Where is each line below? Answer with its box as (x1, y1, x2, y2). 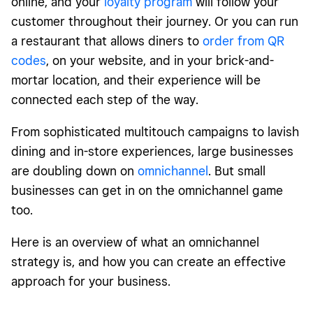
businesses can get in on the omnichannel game (11, 183, 283, 198)
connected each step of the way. (11, 92, 198, 108)
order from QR (203, 34, 284, 49)
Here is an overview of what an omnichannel (11, 235, 259, 250)
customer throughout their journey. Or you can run (11, 14, 298, 29)
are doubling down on (11, 163, 138, 179)
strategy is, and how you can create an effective (11, 254, 286, 270)
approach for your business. (11, 274, 170, 289)
